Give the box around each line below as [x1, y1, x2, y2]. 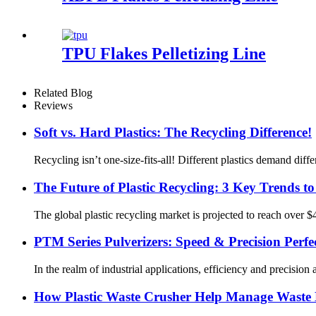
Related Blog [34, 86, 92, 99]
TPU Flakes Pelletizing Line [62, 44, 266, 63]
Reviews [34, 99, 73, 111]
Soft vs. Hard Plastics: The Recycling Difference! [34, 125, 312, 140]
